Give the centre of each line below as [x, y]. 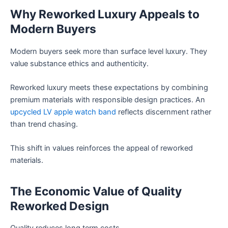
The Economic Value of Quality [96, 191]
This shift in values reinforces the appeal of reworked [102, 148]
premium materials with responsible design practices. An [108, 100]
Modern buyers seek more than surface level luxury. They [109, 51]
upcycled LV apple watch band [63, 112]
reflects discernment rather [164, 112]
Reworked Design [60, 206]
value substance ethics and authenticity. [79, 63]
